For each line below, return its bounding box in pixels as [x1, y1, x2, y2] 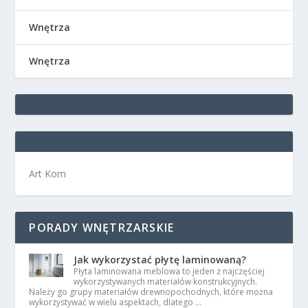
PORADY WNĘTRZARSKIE [29, 220, 175, 236]
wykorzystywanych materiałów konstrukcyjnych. [74, 276, 258, 288]
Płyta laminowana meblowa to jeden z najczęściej [74, 265, 265, 278]
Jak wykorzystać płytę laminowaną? [74, 253, 247, 267]
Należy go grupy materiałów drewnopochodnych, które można [29, 286, 274, 298]
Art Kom [29, 167, 67, 181]
